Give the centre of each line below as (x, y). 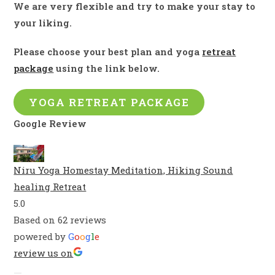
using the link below (106, 68)
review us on (44, 253)
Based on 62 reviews (60, 220)
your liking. (43, 23)
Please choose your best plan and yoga (108, 52)
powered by (41, 236)
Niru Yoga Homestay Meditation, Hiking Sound (123, 170)
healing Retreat (50, 187)
